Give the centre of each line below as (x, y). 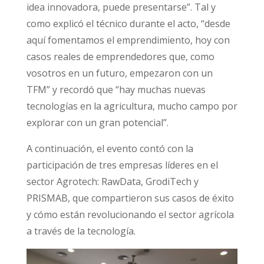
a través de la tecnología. (81, 231)
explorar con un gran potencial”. (97, 122)
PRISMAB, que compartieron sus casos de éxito (130, 198)
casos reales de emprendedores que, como (120, 56)
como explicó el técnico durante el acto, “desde (128, 23)
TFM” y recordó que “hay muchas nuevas (116, 89)
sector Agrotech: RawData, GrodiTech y (112, 181)
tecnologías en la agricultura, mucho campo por (132, 106)
